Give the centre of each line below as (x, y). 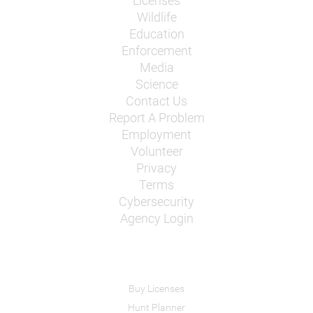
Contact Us (156, 101)
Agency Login (156, 219)
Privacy (156, 168)
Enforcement (156, 51)
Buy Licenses (156, 289)
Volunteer (156, 152)
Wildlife (156, 17)
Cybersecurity (156, 202)
